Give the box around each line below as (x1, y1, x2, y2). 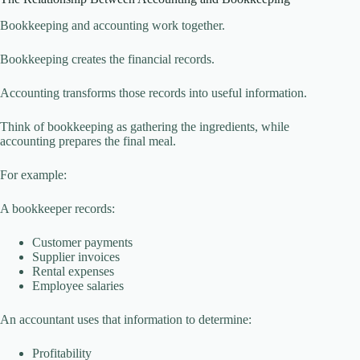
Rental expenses (32, 264, 114, 278)
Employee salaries (32, 278, 124, 292)
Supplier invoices (32, 249, 120, 264)
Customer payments (32, 235, 133, 249)
